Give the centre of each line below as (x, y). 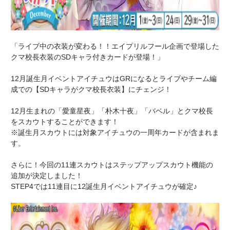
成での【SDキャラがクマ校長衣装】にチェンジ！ (91, 89)
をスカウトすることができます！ (65, 122)
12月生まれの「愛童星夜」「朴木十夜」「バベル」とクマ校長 (112, 111)
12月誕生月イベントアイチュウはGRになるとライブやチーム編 (114, 79)
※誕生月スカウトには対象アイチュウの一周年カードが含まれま (115, 132)
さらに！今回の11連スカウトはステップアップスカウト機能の (112, 165)
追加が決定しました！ (47, 176)
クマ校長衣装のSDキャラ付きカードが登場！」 (88, 57)
